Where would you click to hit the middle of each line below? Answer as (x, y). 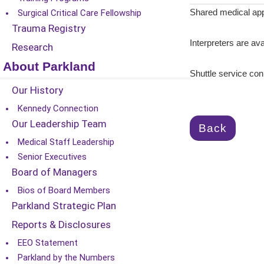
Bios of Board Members (64, 190)
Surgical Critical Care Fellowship (80, 13)
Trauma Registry (49, 28)
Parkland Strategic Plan (64, 206)
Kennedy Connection (58, 108)
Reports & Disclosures (61, 225)
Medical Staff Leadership (66, 142)
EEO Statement (48, 243)
